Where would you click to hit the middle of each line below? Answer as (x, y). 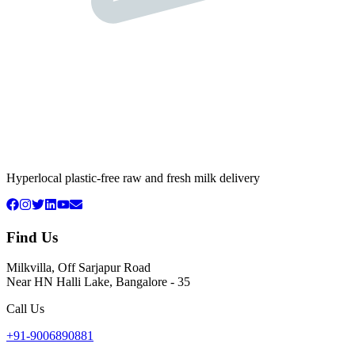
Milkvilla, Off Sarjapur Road (78, 268)
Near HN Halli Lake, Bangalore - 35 (98, 282)
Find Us (32, 237)
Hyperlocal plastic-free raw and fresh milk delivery (133, 178)
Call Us (25, 309)
